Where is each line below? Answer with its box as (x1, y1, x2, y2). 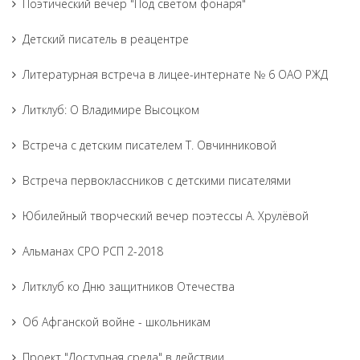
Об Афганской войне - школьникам (22, 314, 211, 329)
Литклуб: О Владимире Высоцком (22, 102, 199, 117)
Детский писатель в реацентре (22, 31, 189, 47)
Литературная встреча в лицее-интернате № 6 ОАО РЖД (22, 67, 328, 82)
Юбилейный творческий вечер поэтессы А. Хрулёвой (22, 208, 309, 223)
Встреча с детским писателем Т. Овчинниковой (22, 137, 276, 153)
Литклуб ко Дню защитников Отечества (22, 279, 235, 294)
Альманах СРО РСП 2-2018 (22, 243, 163, 259)
